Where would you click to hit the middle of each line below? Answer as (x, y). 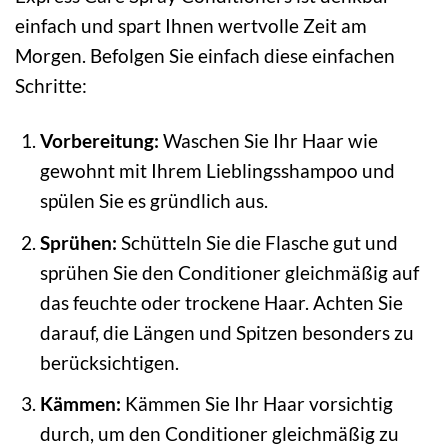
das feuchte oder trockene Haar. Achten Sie (221, 302)
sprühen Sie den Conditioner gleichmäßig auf (229, 272)
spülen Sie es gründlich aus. (153, 201)
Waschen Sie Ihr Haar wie (268, 141)
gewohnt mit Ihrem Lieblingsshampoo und (217, 171)
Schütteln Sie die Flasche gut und (257, 242)
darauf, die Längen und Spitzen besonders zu (226, 332)
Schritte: (51, 86)
